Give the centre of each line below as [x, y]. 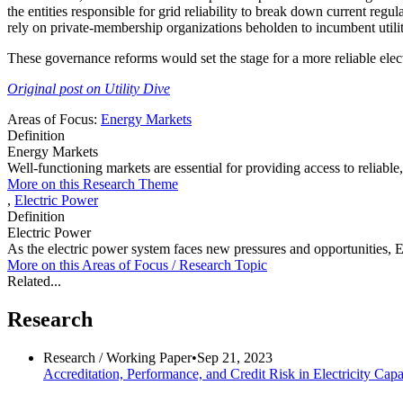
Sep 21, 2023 [235, 358]
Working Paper [149, 358]
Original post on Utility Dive [89, 89]
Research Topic [223, 265]
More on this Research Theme [93, 184]
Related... [34, 282]
